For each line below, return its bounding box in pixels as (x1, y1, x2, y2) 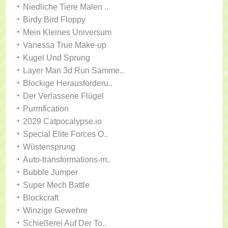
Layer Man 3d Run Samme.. (23, 66, 124, 75)
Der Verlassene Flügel (23, 92, 104, 100)
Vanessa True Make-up (23, 41, 107, 49)
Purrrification (23, 104, 69, 113)
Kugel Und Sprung (23, 53, 91, 62)
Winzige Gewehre (23, 206, 88, 215)
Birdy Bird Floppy (23, 15, 86, 24)
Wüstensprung (23, 142, 76, 151)
